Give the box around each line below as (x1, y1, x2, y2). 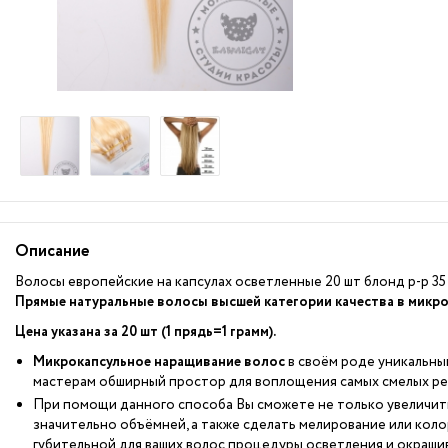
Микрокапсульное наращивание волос (33, 352, 285, 372)
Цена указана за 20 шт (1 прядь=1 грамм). (15, 322, 276, 342)
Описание (15, 240, 89, 263)
